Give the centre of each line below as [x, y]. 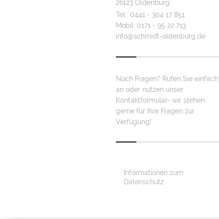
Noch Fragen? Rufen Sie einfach [167, 78]
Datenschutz [144, 182]
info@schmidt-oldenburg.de [161, 36]
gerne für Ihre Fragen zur [155, 111]
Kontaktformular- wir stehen [160, 100]
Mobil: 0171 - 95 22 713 [151, 26]
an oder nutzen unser [150, 89]
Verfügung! [134, 121]
